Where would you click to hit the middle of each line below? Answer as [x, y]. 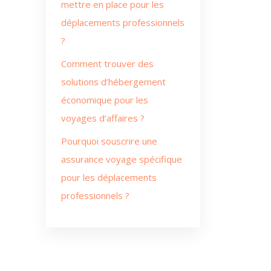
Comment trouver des [107, 64]
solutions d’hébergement [113, 82]
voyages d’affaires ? [103, 118]
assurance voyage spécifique [122, 159]
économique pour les [105, 100]
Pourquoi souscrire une [109, 141]
